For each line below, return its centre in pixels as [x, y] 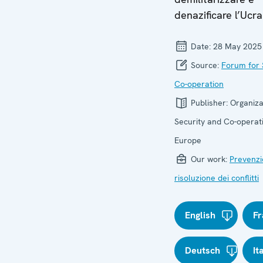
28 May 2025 [237, 46]
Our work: [209, 159]
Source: [205, 65]
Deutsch [203, 250]
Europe [188, 140]
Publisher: [209, 103]
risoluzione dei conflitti [217, 178]
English [200, 215]
